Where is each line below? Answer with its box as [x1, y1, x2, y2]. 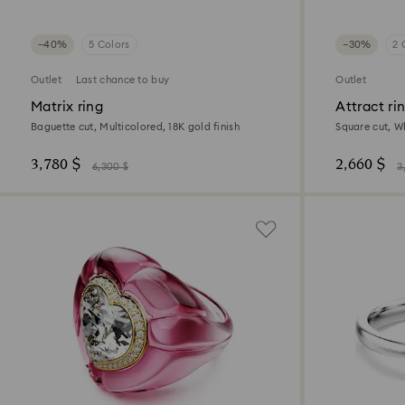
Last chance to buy [75, 75, 170, 86]
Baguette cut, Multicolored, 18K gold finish [31, 122, 240, 133]
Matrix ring [31, 100, 104, 115]
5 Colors [89, 40, 130, 51]
